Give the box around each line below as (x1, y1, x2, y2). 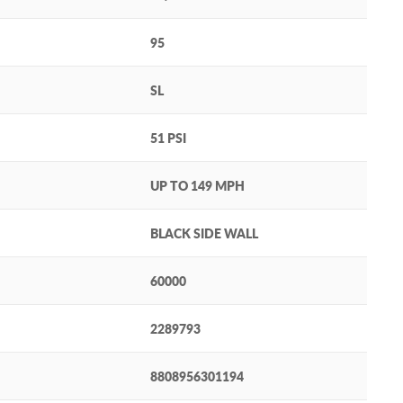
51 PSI (150, 129, 186, 148)
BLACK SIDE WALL (150, 224, 258, 243)
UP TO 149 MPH (150, 176, 245, 195)
